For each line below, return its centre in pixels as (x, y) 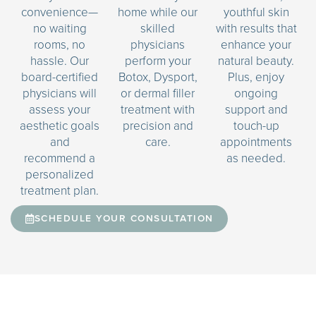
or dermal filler (158, 93)
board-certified (60, 77)
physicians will (60, 93)
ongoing (256, 93)
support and (256, 109)
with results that (256, 28)
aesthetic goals (60, 126)
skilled (158, 28)
